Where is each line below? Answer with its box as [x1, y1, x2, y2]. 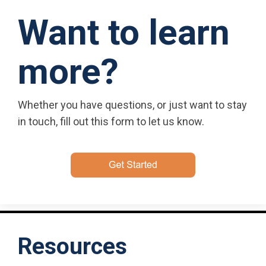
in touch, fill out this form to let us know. [18, 115, 204, 128]
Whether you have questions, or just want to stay [18, 99, 247, 111]
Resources [18, 233, 127, 260]
